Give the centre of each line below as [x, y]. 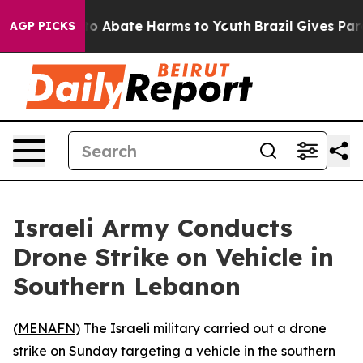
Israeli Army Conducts [153, 228]
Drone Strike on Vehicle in [173, 257]
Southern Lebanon [127, 286]
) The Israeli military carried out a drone [201, 328]
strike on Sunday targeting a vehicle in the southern [174, 351]
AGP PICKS [43, 26]
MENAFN [47, 328]
